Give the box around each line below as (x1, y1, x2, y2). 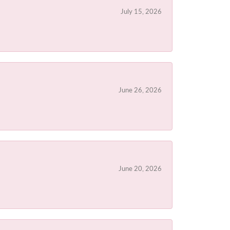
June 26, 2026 (119, 85, 162, 95)
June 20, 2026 (119, 164, 162, 174)
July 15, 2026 (121, 7, 162, 16)
